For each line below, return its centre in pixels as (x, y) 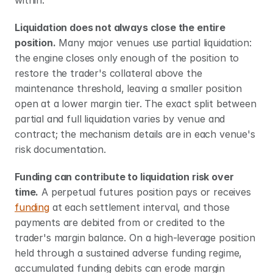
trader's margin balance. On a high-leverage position (135, 238)
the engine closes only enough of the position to (127, 58)
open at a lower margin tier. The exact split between (136, 104)
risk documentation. (60, 149)
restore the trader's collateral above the (108, 73)
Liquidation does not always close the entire (120, 27)
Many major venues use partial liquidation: (154, 43)
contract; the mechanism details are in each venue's (135, 134)
